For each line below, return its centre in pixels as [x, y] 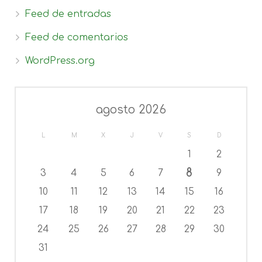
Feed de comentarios [77, 37]
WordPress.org [60, 61]
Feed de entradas [68, 14]
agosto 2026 [131, 110]
